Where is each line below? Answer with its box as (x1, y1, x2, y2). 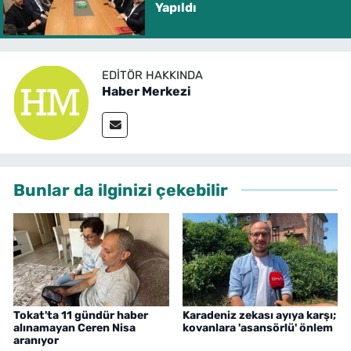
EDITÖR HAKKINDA (102, 68, 203, 83)
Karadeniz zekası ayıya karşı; (182, 309, 336, 323)
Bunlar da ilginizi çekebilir (13, 179, 228, 200)
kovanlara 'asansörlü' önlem (182, 321, 333, 335)
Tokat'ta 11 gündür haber (13, 309, 148, 323)
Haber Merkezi (102, 84, 191, 100)
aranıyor (13, 334, 59, 348)
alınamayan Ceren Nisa (13, 321, 136, 335)
